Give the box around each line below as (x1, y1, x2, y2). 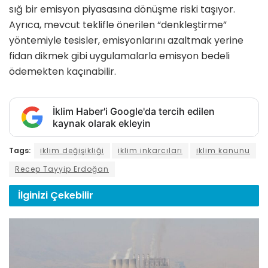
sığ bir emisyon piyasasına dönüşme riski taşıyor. (9, 2, 235, 17)
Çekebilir (50, 188, 93, 202)
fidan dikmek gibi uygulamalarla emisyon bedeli (9, 49, 230, 63)
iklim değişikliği (40, 145, 104, 156)
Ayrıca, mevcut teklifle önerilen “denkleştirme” (9, 18, 227, 32)
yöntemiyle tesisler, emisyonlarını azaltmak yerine (9, 33, 243, 48)
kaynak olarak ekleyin (53, 117, 151, 130)
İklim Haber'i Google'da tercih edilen (53, 105, 215, 118)
